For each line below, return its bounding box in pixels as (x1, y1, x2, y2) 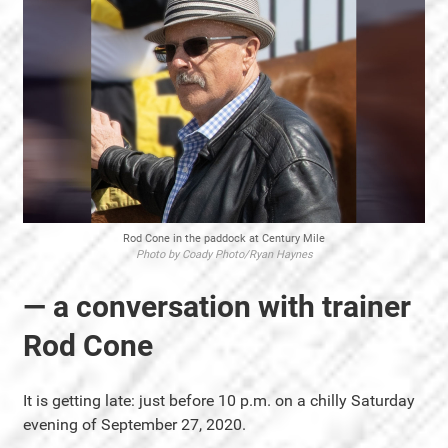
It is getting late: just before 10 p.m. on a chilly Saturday (23, 390, 415, 410)
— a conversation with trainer (23, 288, 411, 324)
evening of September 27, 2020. (23, 414, 246, 434)
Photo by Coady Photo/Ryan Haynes (135, 247, 313, 261)
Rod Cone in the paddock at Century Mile (123, 231, 325, 245)
